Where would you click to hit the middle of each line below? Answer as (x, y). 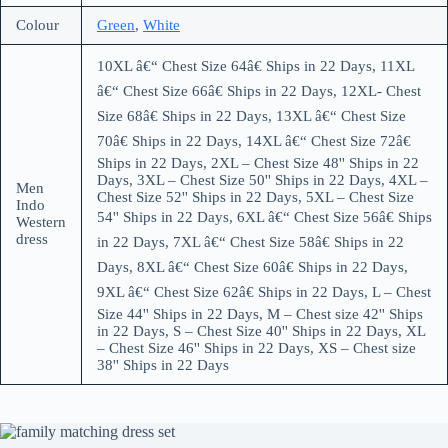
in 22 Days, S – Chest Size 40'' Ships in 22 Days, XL (261, 331)
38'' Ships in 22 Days (163, 365)
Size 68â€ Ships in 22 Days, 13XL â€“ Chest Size (251, 116)
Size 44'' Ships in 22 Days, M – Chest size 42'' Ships (260, 314)
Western (41, 222)
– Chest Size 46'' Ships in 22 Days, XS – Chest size (256, 348)
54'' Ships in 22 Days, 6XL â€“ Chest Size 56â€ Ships (264, 217)
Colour (37, 25)
